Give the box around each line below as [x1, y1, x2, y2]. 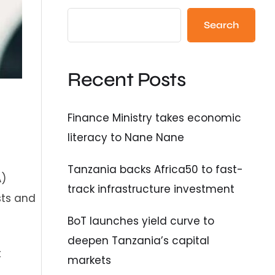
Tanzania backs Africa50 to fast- [68, 161, 244, 177]
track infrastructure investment [68, 181, 235, 196]
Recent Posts [68, 68, 186, 92]
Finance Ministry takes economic [68, 110, 242, 125]
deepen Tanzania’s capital [68, 233, 210, 248]
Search [203, 19, 239, 31]
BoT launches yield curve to [68, 213, 215, 228]
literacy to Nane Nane [68, 130, 185, 145]
